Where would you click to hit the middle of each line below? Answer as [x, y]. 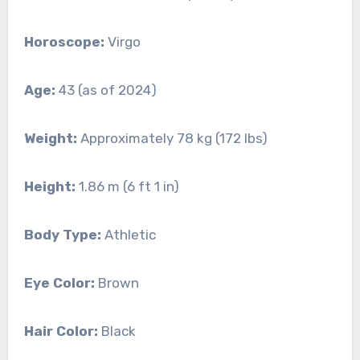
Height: [49, 187]
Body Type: [62, 235]
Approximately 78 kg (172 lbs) [172, 139]
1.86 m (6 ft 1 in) [127, 187]
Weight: [50, 139]
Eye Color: [59, 283]
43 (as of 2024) [106, 90]
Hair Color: [61, 331]
